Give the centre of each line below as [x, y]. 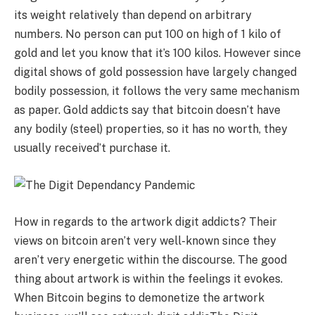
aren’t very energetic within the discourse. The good [150, 259]
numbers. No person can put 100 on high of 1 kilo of [148, 34]
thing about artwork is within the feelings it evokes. [148, 278]
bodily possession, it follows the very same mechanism [157, 91]
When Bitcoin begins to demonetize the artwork [139, 297]
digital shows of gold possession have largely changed [155, 72]
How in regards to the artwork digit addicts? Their [146, 221]
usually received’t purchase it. [92, 148]
